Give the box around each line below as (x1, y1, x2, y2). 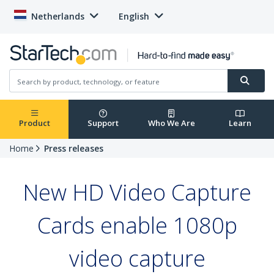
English (119, 10, 149, 22)
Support (87, 117, 119, 129)
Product (18, 117, 50, 129)
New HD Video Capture (23, 177, 251, 208)
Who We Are (147, 117, 195, 129)
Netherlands (31, 10, 84, 22)
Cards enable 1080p (37, 210, 237, 241)
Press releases (44, 143, 103, 155)
